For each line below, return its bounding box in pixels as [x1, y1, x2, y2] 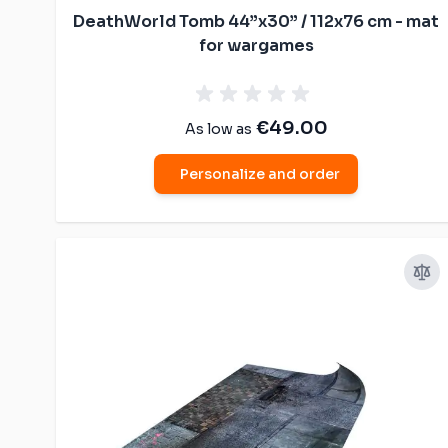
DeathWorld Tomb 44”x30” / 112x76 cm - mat [73, 10, 439, 32]
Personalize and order [180, 164, 340, 183]
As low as [184, 119, 252, 138]
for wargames [198, 34, 314, 56]
